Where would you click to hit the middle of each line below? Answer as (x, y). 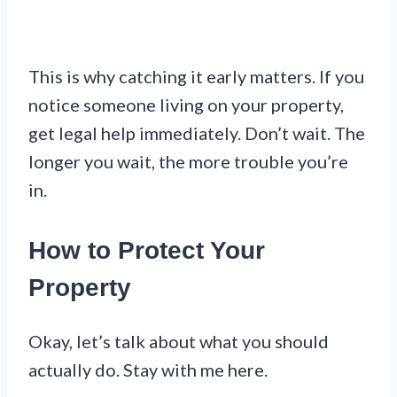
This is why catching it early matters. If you (196, 76)
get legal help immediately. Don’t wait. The (197, 132)
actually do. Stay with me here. (148, 369)
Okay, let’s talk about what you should (179, 341)
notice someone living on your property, (186, 104)
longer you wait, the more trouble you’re (188, 161)
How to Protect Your (147, 250)
